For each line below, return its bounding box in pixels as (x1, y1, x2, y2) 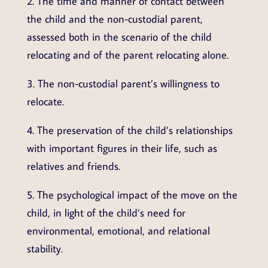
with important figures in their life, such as (26, 141, 217, 155)
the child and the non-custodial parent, (26, 11, 203, 26)
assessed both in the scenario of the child (26, 29, 212, 44)
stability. (26, 241, 63, 255)
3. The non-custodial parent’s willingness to (26, 76, 220, 90)
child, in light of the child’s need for (26, 205, 185, 220)
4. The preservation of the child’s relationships (26, 123, 233, 137)
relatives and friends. (26, 159, 120, 173)
